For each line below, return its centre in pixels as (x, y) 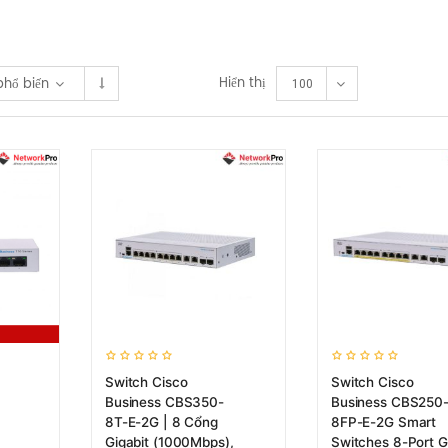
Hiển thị (242, 83)
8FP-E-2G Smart (384, 422)
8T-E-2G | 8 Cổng (161, 422)
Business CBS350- (164, 402)
